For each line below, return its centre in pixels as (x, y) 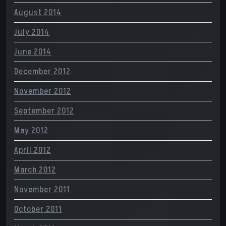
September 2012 (44, 111)
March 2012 (35, 170)
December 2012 (42, 72)
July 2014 (32, 32)
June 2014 (33, 52)
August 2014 (38, 13)
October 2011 (38, 209)
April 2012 (33, 150)
